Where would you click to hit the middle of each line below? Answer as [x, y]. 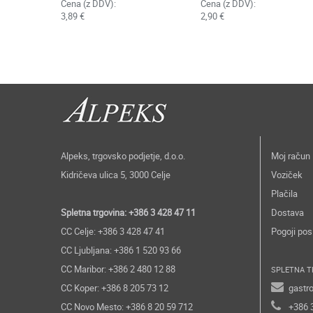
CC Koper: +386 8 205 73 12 [115, 288]
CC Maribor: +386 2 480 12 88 [118, 269]
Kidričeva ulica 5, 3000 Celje [116, 175]
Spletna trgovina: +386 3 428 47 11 [128, 212]
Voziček [287, 175]
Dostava [287, 212]
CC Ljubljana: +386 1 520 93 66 [121, 250]
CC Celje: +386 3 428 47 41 [113, 231]
